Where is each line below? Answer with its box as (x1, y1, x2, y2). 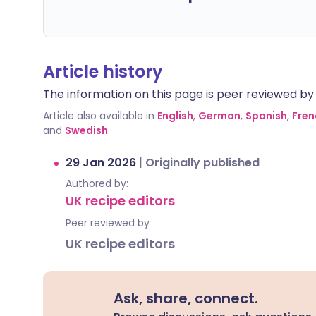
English (157, 109, 193, 123)
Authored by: (66, 176, 128, 190)
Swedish (65, 123, 108, 138)
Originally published (145, 154, 260, 171)
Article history (43, 60, 163, 83)
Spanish (245, 109, 287, 123)
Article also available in (43, 109, 154, 123)
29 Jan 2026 (66, 154, 139, 171)
